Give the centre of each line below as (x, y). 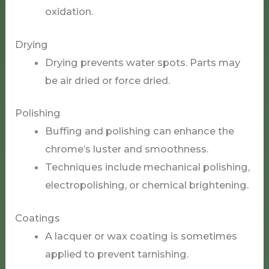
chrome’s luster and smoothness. (126, 149)
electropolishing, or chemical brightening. (147, 185)
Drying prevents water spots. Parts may (142, 62)
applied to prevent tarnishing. (116, 254)
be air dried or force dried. (107, 80)
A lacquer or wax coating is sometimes (141, 236)
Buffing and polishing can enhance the (139, 131)
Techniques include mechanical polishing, (147, 167)
